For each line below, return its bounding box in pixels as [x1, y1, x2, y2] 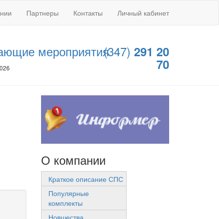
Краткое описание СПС [48, 174, 123, 184]
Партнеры [26, 8, 59, 18]
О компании [41, 151, 106, 169]
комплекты [48, 197, 83, 208]
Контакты [73, 8, 103, 18]
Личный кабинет [117, 8, 169, 18]
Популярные [48, 188, 89, 198]
